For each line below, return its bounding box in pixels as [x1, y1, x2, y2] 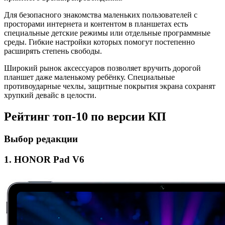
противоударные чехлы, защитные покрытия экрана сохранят [4, 82, 215, 91]
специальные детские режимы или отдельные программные [4, 29, 210, 38]
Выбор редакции [4, 134, 78, 145]
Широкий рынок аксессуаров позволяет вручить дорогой [4, 64, 201, 73]
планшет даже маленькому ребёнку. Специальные [4, 73, 175, 82]
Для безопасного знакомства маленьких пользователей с [4, 11, 197, 20]
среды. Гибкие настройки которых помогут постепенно [4, 38, 195, 47]
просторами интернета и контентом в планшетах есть [4, 20, 188, 29]
